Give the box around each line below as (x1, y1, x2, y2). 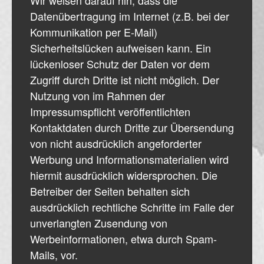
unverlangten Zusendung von (30, 214, 167, 230)
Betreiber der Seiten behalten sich (30, 183, 190, 199)
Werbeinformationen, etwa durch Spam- (30, 230, 217, 246)
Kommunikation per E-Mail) (30, 24, 157, 39)
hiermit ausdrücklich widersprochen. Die (30, 167, 217, 183)
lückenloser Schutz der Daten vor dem (30, 55, 210, 71)
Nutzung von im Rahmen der (30, 87, 165, 103)
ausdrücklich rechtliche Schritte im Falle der (30, 199, 234, 214)
